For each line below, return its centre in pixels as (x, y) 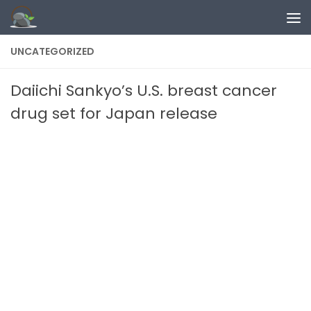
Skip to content (64, 22)
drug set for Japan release (114, 114)
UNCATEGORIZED (52, 51)
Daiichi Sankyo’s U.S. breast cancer (144, 91)
